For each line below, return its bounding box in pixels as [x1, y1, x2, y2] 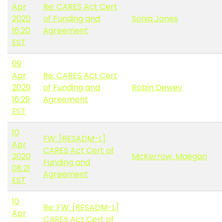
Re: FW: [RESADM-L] [43, 202, 119, 214]
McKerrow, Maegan [132, 151, 207, 163]
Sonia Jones [132, 13, 178, 25]
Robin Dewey [132, 82, 182, 94]
